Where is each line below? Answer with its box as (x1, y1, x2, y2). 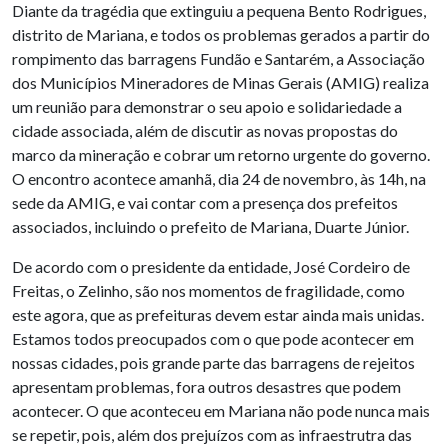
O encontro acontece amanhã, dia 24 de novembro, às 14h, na (12, 168, 426, 188)
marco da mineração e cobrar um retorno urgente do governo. (12, 144, 430, 164)
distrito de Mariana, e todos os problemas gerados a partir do (12, 24, 430, 44)
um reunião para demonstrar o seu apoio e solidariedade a (12, 96, 402, 116)
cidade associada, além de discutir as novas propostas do (12, 120, 398, 140)
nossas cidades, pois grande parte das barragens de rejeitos (12, 352, 415, 372)
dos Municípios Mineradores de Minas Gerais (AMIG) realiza (12, 72, 429, 92)
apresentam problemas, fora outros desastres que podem (12, 376, 401, 396)
